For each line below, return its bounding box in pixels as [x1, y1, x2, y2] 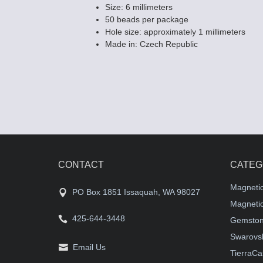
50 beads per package [105, 15, 188, 24]
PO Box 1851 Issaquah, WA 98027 [72, 187, 200, 197]
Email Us [73, 242, 106, 252]
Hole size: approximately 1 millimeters [105, 27, 245, 36]
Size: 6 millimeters [105, 2, 173, 12]
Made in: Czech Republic [105, 39, 198, 49]
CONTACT [58, 160, 104, 170]
